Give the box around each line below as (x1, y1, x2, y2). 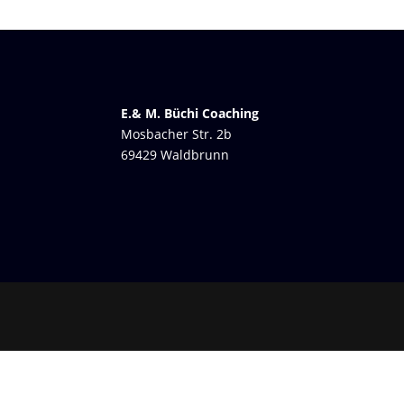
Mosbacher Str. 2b (121, 124, 233, 142)
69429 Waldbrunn (121, 145, 230, 163)
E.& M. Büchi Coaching (121, 104, 260, 122)
